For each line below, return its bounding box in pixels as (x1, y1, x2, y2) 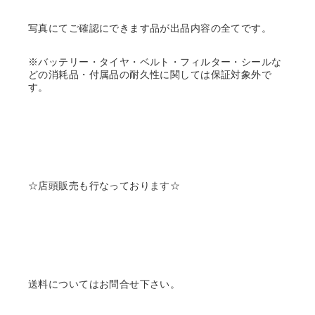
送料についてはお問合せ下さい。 (28, 278, 181, 290)
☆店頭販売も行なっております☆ (28, 180, 181, 191)
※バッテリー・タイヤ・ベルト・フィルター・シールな (28, 56, 282, 67)
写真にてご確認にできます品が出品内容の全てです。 (28, 22, 272, 34)
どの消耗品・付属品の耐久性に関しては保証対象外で (28, 69, 272, 80)
